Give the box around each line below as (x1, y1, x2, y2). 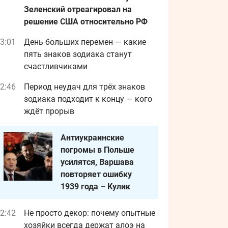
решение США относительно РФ (24, 17, 148, 26)
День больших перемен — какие (24, 37, 146, 47)
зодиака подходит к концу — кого (24, 94, 152, 104)
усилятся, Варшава (61, 157, 134, 167)
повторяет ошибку (61, 169, 132, 179)
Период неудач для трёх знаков (24, 82, 145, 92)
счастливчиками (24, 62, 88, 71)
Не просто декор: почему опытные (24, 208, 155, 218)
